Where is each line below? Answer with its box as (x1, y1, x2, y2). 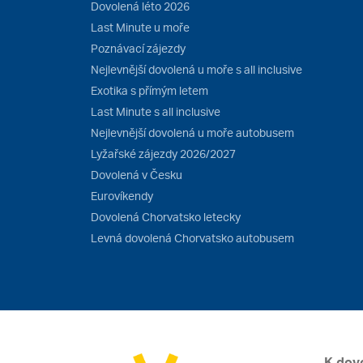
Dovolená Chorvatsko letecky (91, 209, 241, 224)
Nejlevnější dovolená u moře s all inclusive (91, 62, 302, 76)
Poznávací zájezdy (91, 41, 186, 55)
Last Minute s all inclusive (91, 104, 220, 118)
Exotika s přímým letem (91, 83, 208, 97)
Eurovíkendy (91, 188, 153, 203)
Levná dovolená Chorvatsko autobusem (91, 230, 294, 245)
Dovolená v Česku (91, 167, 182, 181)
